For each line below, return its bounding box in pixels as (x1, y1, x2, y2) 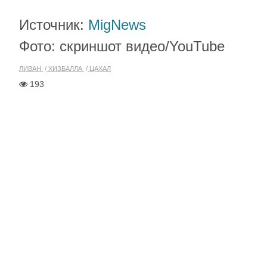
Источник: (19, 17, 88, 33)
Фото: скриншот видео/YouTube (19, 38, 225, 54)
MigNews (88, 17, 146, 33)
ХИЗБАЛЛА (46, 65, 84, 72)
